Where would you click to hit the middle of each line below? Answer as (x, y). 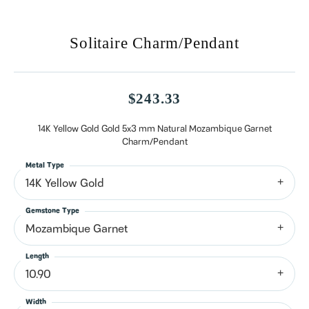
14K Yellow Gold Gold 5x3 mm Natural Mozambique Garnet (154, 129)
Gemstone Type (52, 211)
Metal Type (45, 166)
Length (37, 257)
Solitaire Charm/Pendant (154, 43)
